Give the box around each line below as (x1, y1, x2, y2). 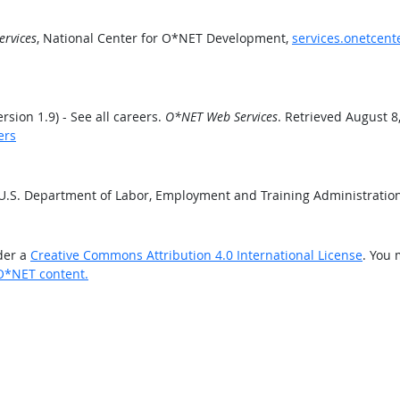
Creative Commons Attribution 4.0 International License (30, 246, 362, 263)
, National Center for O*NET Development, (37, 29, 292, 46)
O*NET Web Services (165, 108, 278, 125)
